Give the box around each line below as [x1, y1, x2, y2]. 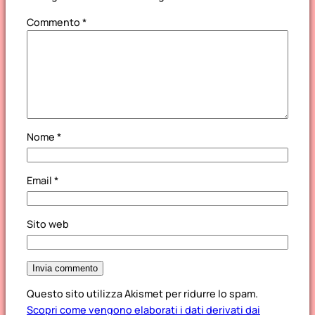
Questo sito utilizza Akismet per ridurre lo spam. [27, 287, 258, 301]
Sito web [27, 217, 69, 231]
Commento [27, 15, 82, 29]
